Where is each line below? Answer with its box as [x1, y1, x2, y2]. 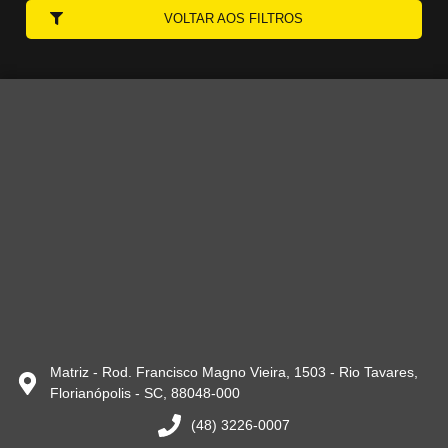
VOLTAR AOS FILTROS [163, 11, 303, 26]
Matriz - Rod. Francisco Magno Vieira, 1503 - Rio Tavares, [49, 364, 418, 380]
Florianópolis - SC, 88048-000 [49, 385, 240, 401]
